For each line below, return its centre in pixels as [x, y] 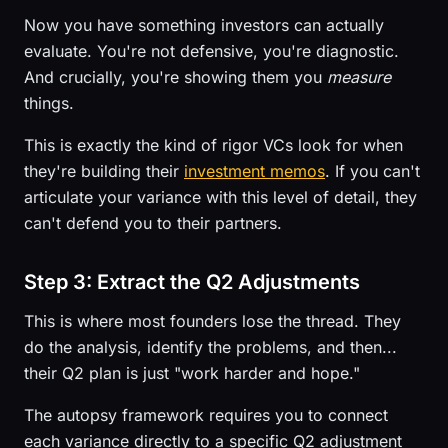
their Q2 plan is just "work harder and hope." [192, 373]
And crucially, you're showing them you [175, 77]
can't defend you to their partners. [153, 223]
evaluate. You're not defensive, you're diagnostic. [211, 51]
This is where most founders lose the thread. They [212, 321]
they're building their [104, 171]
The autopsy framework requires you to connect [206, 415]
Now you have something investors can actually [204, 25]
